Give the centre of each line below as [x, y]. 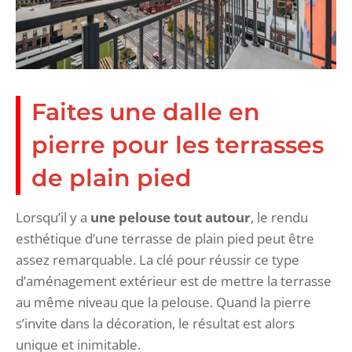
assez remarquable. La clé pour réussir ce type [158, 259]
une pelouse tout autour [170, 217]
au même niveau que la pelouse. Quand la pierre [163, 302]
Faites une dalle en [146, 112]
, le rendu [279, 217]
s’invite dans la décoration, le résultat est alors [155, 323]
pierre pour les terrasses [178, 145]
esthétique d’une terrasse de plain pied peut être [165, 238]
